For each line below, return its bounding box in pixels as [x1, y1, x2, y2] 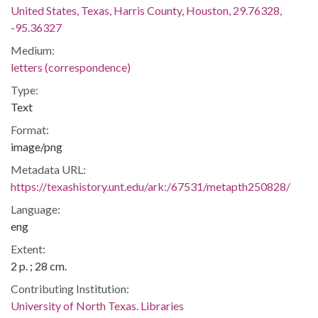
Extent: [11, 242, 45, 256]
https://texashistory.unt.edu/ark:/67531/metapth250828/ [11, 180, 290, 193]
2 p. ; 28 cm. [11, 259, 67, 273]
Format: [11, 123, 49, 136]
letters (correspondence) [11, 60, 131, 74]
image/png [11, 140, 62, 153]
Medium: [11, 43, 55, 57]
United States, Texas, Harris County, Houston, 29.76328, [11, 4, 282, 17]
